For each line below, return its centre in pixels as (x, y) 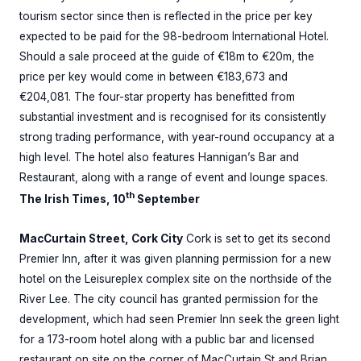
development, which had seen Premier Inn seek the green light (179, 320)
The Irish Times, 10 (73, 199)
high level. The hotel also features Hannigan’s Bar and (159, 157)
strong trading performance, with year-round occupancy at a (177, 137)
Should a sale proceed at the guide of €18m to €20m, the (167, 56)
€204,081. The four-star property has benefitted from (157, 96)
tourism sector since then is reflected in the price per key (166, 16)
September (167, 199)
